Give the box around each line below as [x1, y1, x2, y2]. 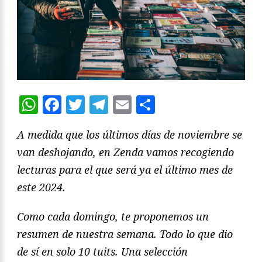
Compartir [155, 92, 249, 118]
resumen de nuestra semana [17, 227, 154, 242]
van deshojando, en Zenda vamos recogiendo [17, 145, 234, 160]
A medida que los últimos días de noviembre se [17, 127, 242, 142]
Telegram [108, 92, 194, 118]
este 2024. [17, 180, 65, 195]
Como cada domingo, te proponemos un [17, 209, 209, 224]
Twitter [85, 92, 153, 118]
